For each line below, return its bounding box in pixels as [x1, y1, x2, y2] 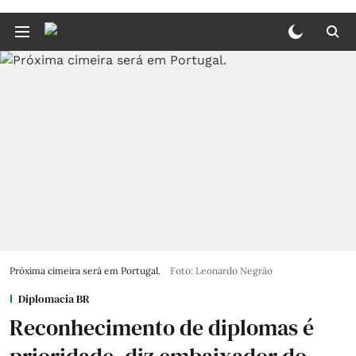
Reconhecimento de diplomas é [10, 312, 314, 342]
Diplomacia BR [18, 291, 90, 307]
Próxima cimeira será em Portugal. [10, 265, 161, 277]
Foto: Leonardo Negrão [170, 265, 273, 277]
